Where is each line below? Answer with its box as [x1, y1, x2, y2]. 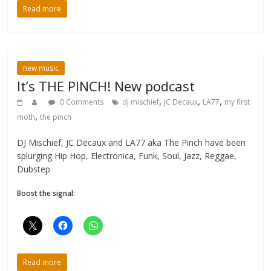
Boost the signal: [17, 188, 76, 198]
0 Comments [58, 96, 104, 107]
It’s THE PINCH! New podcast [17, 76, 195, 95]
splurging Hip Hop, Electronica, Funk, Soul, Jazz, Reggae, [17, 149, 237, 162]
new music [23, 62, 59, 73]
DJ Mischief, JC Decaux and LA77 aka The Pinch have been [17, 136, 246, 148]
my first [224, 96, 250, 107]
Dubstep [17, 163, 51, 175]
